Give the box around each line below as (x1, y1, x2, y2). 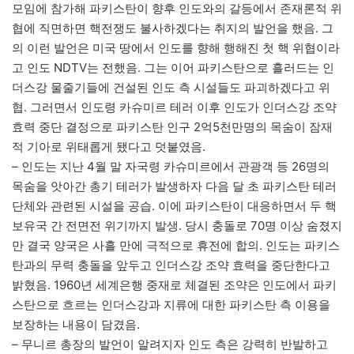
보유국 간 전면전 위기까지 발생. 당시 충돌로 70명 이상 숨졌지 (12, 218, 342, 234)
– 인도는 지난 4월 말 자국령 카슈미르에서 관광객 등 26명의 (12, 159, 330, 175)
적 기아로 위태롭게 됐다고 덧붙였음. (12, 139, 205, 155)
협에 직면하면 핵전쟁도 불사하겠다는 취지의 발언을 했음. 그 (12, 21, 333, 36)
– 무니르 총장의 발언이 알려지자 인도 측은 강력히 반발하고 (12, 337, 328, 352)
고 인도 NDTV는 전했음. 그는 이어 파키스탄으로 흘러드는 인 (12, 60, 334, 76)
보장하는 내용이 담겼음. (12, 317, 140, 333)
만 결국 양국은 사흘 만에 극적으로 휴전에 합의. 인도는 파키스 (12, 238, 340, 254)
